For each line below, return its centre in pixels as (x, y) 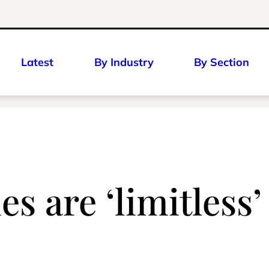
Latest (37, 62)
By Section (222, 62)
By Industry (124, 62)
